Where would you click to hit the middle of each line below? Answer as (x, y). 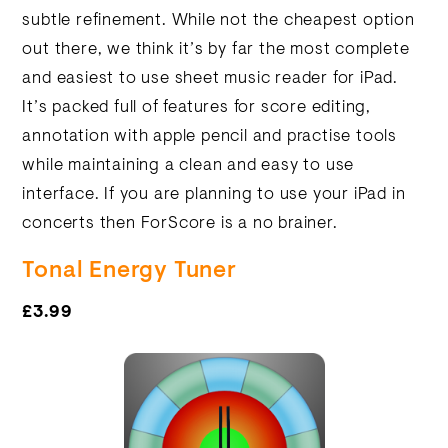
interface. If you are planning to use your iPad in (214, 195)
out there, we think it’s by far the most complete (216, 50)
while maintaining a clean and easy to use (188, 166)
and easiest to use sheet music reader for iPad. (210, 79)
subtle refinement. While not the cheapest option (218, 21)
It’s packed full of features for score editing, (197, 108)
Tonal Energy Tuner (129, 271)
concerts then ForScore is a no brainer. (180, 224)
